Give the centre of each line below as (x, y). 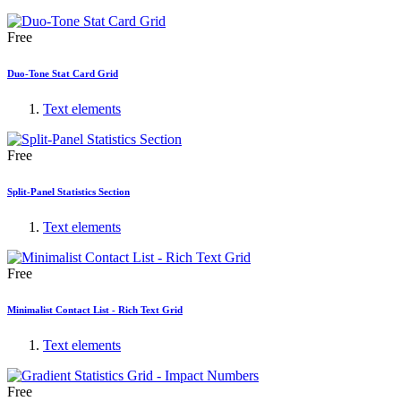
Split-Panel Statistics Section (68, 191)
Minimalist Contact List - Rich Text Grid (95, 309)
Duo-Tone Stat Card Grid (63, 73)
